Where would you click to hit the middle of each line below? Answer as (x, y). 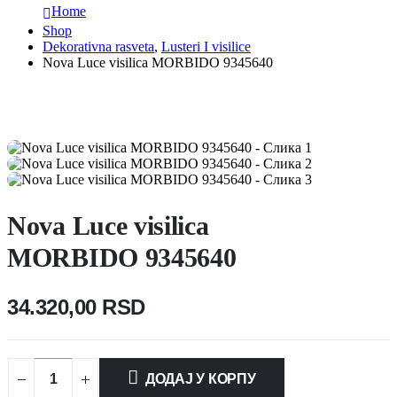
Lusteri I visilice (206, 47)
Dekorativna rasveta (98, 47)
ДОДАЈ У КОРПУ (200, 379)
